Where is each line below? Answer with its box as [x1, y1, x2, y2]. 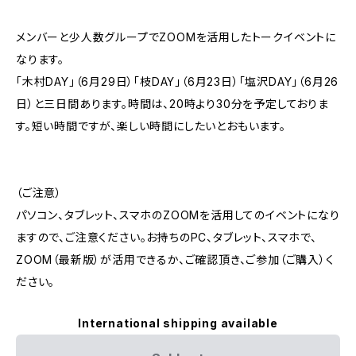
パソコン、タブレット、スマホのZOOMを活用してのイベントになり [16, 208, 340, 222]
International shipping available [78, 316, 278, 330]
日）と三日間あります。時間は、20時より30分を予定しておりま [16, 97, 329, 110]
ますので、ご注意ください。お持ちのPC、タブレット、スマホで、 [16, 230, 317, 244]
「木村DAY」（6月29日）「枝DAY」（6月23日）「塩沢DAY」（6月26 [16, 75, 339, 88]
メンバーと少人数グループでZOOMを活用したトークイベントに [16, 30, 336, 44]
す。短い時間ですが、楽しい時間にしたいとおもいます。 [16, 119, 286, 133]
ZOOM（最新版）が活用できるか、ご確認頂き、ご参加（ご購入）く [16, 253, 335, 266]
